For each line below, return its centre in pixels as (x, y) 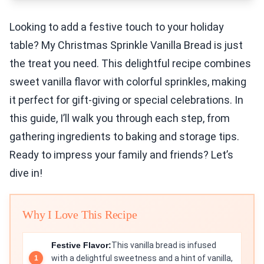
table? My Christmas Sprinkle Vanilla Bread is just (126, 45)
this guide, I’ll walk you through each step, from (120, 118)
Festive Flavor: (81, 245)
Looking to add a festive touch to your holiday (117, 27)
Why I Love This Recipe (80, 214)
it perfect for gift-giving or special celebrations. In (126, 100)
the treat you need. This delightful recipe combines (130, 63)
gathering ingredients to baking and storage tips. (124, 136)
